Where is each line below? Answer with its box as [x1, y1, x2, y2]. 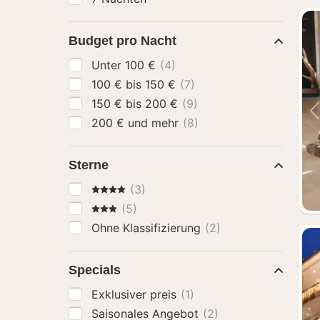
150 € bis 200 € [145, 96, 181, 111]
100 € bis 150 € [145, 77, 179, 91]
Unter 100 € [125, 58, 159, 72]
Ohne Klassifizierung [91, 221, 204, 235]
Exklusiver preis [91, 287, 180, 301]
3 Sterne [91, 201, 136, 215]
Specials [69, 263, 121, 277]
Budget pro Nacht [69, 34, 176, 48]
